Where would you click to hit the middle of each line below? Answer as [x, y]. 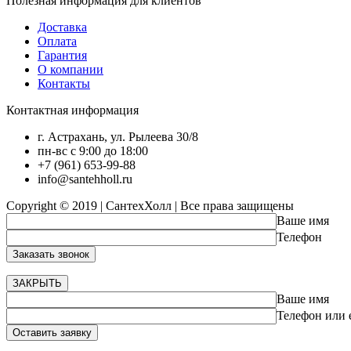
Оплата [57, 41]
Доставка [62, 27]
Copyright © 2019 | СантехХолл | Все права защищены [150, 205]
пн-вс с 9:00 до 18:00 [93, 150]
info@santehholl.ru [85, 179]
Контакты [64, 83]
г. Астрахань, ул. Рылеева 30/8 [118, 136]
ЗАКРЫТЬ [37, 283]
